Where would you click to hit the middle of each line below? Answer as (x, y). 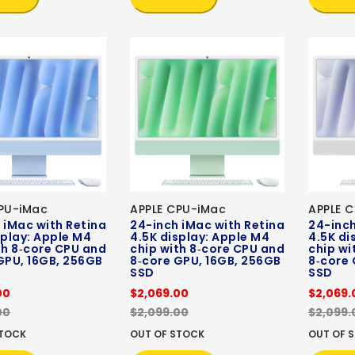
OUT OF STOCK (167, 334)
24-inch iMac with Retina (207, 225)
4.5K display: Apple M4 (200, 237)
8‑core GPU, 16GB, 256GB (206, 261)
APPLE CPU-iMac (178, 210)
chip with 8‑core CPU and (207, 249)
